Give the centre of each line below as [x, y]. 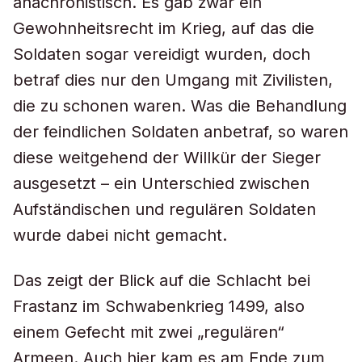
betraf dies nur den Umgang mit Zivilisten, [173, 80]
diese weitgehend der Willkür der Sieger [167, 158]
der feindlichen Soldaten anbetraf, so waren [181, 132]
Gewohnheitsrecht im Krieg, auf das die [164, 28]
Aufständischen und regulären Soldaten [164, 209]
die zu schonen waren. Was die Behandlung [180, 106]
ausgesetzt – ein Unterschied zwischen [161, 183]
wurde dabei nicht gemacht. [120, 235]
